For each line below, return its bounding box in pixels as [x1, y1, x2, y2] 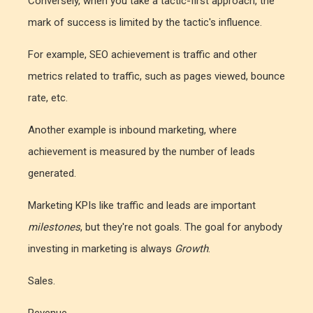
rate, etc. [28, 92, 68, 105]
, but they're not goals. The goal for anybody [80, 221, 282, 234]
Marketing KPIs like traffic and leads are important [28, 199, 256, 212]
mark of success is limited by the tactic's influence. [28, 16, 262, 29]
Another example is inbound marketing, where [28, 124, 237, 137]
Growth [175, 242, 208, 256]
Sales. [28, 275, 55, 288]
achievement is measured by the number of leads [28, 145, 255, 159]
